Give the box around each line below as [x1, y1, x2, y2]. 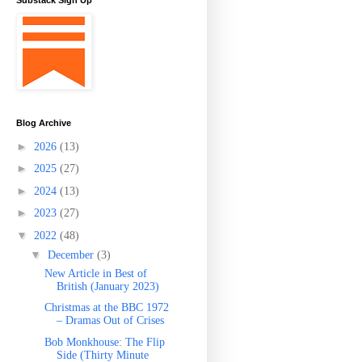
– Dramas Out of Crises [56, 314, 164, 326]
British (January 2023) [56, 280, 159, 293]
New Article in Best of [44, 267, 147, 280]
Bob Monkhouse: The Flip [44, 335, 165, 348]
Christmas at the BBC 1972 [44, 301, 169, 314]
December [47, 248, 97, 261]
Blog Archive [16, 118, 71, 128]
